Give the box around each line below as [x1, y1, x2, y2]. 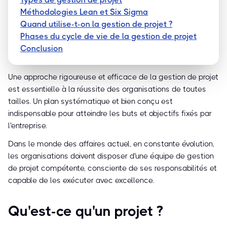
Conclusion [20, 44, 63, 54]
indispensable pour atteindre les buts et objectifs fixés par [8, 109, 212, 119]
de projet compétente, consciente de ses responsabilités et [8, 164, 217, 173]
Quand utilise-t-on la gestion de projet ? [20, 19, 172, 29]
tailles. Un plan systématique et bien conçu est [8, 97, 173, 106]
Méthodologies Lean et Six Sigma [20, 7, 148, 17]
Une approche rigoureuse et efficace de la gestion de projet [8, 72, 218, 82]
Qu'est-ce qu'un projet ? [8, 203, 163, 220]
